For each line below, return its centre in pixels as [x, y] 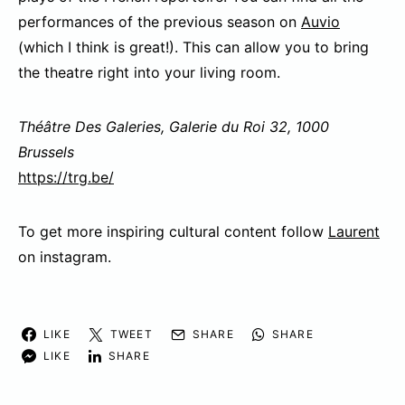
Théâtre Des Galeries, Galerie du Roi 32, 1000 [174, 127]
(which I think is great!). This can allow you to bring [193, 47]
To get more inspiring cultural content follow [173, 232]
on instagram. [65, 257]
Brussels [46, 152]
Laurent [354, 232]
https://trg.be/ [66, 178]
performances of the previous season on [160, 22]
